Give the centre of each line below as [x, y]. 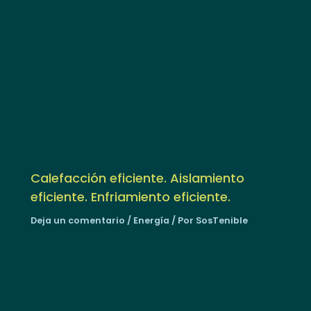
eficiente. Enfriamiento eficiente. [131, 197]
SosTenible [222, 221]
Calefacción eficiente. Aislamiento [138, 178]
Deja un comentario [78, 221]
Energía [152, 221]
